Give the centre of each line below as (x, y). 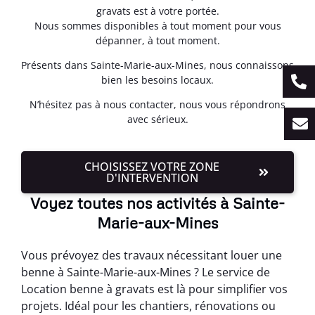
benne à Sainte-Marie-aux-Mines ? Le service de (146, 272)
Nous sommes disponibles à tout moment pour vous (157, 25)
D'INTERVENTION (152, 178)
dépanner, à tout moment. (157, 40)
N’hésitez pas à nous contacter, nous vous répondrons (157, 105)
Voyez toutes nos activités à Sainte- (157, 202)
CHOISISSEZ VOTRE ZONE (152, 166)
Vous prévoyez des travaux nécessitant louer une (152, 255)
